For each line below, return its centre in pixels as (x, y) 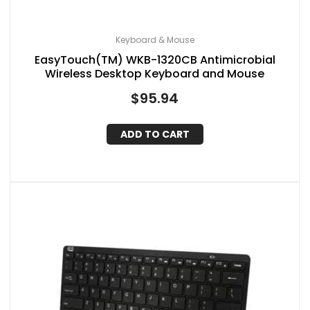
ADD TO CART (155, 134)
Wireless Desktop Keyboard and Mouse (155, 74)
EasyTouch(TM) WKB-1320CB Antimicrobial (155, 60)
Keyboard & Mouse (155, 40)
